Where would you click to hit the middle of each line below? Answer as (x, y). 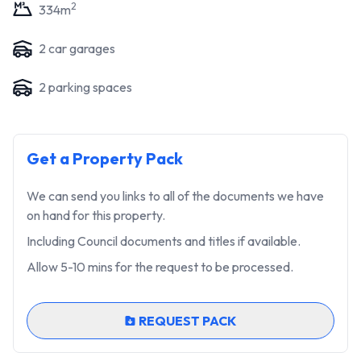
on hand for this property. (96, 215)
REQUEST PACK (187, 321)
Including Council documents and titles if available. (164, 241)
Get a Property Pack (105, 158)
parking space (86, 87)
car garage (78, 48)
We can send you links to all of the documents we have (175, 196)
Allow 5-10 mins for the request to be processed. (160, 267)
